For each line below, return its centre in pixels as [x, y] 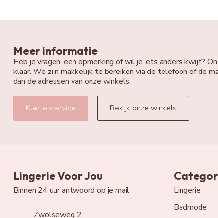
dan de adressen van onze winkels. [72, 82]
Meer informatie [55, 51]
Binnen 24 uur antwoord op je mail [71, 190]
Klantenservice [51, 108]
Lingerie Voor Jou [58, 175]
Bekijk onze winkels [143, 108]
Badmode [190, 207]
